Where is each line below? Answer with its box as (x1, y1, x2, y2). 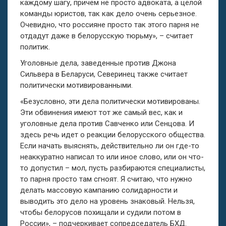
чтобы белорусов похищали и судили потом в (20, 207, 181, 217)
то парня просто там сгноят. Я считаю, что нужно (20, 174, 192, 184)
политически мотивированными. (20, 80, 133, 90)
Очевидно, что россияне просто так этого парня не (20, 20, 199, 29)
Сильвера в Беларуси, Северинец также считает (20, 69, 188, 79)
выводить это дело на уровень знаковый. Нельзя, (20, 196, 195, 206)
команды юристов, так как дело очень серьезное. (20, 9, 197, 18)
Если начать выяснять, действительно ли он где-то (20, 141, 199, 150)
